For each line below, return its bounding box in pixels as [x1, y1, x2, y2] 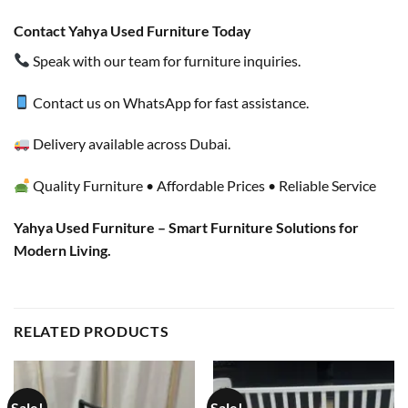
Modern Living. [14, 241, 111, 260]
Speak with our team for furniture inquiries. [30, 51, 301, 69]
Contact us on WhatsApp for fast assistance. [30, 93, 310, 111]
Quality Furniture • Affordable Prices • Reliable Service [30, 177, 377, 195]
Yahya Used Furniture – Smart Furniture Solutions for [14, 219, 359, 237]
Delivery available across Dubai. [30, 135, 231, 153]
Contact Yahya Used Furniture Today [14, 21, 251, 39]
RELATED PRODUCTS [14, 321, 169, 340]
